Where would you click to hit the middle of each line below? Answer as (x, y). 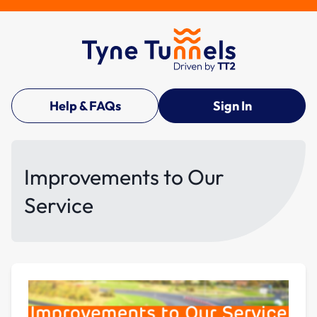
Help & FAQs (85, 105)
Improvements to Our (124, 177)
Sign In (232, 105)
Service (59, 205)
